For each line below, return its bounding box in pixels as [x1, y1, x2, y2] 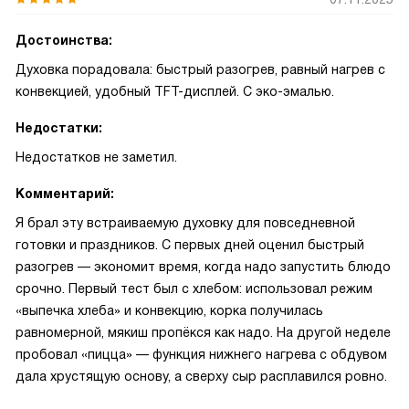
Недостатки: [16, 121, 102, 135]
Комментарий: [16, 186, 114, 201]
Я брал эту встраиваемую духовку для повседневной [16, 215, 355, 230]
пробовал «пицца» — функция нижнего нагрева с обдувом [16, 347, 387, 362]
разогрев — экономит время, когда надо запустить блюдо [16, 259, 391, 274]
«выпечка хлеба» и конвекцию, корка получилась [16, 303, 323, 318]
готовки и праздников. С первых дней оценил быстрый [16, 237, 364, 252]
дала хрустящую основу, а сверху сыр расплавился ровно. [16, 369, 387, 383]
